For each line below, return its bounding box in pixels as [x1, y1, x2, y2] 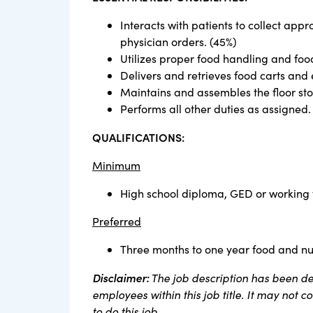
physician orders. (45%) [120, 34, 237, 49]
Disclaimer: [92, 270, 149, 285]
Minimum [92, 158, 140, 173]
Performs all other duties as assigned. [120, 101, 311, 116]
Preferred [92, 214, 141, 228]
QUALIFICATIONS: [92, 129, 184, 145]
